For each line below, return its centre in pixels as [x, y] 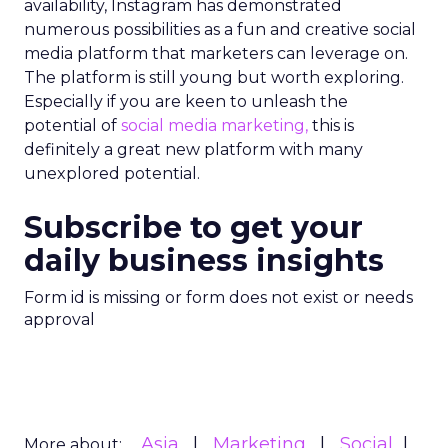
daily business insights [204, 260]
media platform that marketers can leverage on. [216, 53]
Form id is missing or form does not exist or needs [218, 297]
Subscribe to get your [193, 227]
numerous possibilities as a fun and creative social [220, 29]
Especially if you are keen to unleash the [186, 101]
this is [331, 125]
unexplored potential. [112, 173]
